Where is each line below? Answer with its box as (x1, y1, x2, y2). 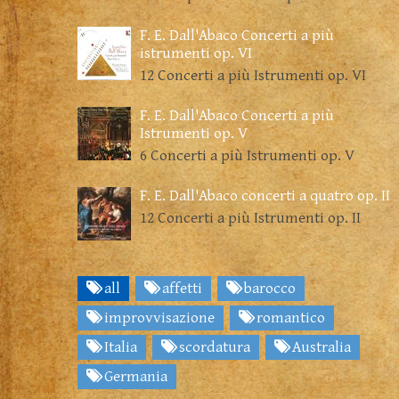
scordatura (175, 338, 250, 356)
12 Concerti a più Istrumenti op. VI (140, 67, 366, 85)
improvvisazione (101, 309, 215, 327)
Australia (289, 338, 351, 356)
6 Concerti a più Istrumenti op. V (140, 147, 354, 165)
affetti (159, 280, 202, 297)
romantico (253, 309, 325, 327)
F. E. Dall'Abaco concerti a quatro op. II (140, 187, 390, 205)
